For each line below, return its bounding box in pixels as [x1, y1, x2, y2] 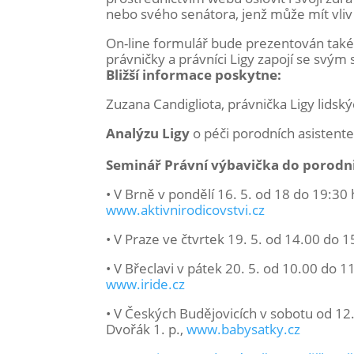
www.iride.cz [106, 275, 186, 293]
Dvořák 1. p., [106, 320, 187, 338]
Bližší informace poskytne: [106, 66, 282, 84]
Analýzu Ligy [106, 124, 194, 142]
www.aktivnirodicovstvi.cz [106, 201, 265, 219]
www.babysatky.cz [186, 320, 301, 338]
